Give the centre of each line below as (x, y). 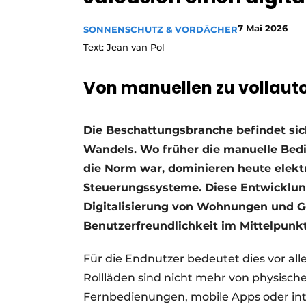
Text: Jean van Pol (124, 47)
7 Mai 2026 (263, 28)
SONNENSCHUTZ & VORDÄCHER (161, 30)
